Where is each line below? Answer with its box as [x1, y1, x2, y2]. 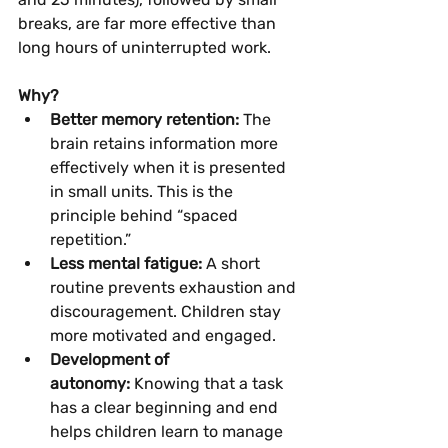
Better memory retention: [50, 109, 239, 129]
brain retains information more [50, 133, 282, 153]
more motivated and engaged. [50, 325, 276, 345]
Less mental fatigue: [50, 253, 202, 273]
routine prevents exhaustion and [50, 277, 300, 297]
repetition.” [50, 229, 131, 249]
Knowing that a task [130, 373, 287, 393]
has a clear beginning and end [50, 397, 282, 417]
